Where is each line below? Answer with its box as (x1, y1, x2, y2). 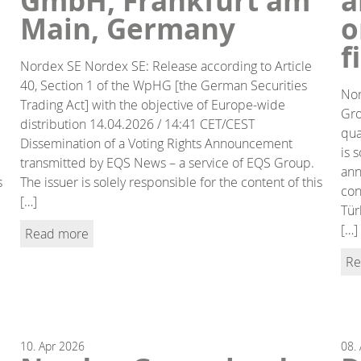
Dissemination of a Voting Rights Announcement (20, 134, 293, 152)
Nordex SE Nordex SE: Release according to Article (20, 56, 313, 75)
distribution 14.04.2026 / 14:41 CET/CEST (20, 114, 255, 133)
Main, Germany (20, 9, 236, 48)
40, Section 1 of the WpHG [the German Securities (20, 76, 308, 94)
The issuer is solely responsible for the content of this (20, 172, 323, 191)
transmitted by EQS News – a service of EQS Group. (20, 153, 315, 172)
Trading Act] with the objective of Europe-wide (20, 95, 286, 114)
